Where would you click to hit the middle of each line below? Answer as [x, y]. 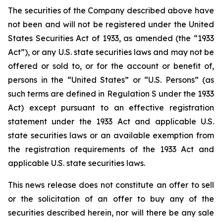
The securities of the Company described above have [111, 10]
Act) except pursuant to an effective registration [111, 108]
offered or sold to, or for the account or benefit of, [111, 66]
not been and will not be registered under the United [111, 24]
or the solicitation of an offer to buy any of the [111, 199]
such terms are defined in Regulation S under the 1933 [111, 94]
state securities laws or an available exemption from [111, 135]
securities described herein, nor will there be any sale [111, 213]
